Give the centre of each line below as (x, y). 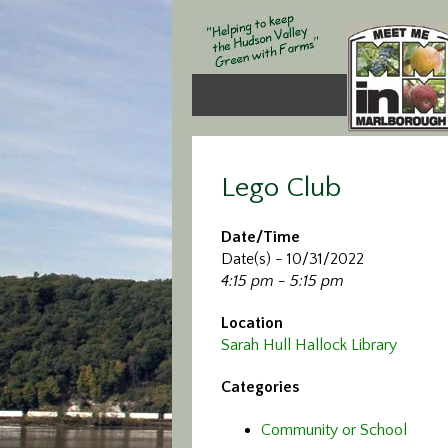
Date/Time (260, 237)
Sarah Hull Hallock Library (309, 345)
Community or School (334, 430)
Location (252, 323)
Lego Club (281, 187)
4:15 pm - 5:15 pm (282, 281)
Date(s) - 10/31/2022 (292, 259)
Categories (260, 387)
